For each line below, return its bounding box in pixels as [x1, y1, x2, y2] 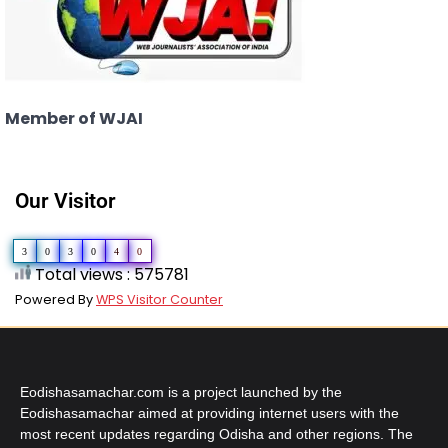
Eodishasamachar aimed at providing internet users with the [20, 404, 399, 421]
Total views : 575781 [31, 262, 189, 286]
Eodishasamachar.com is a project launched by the [20, 383, 342, 400]
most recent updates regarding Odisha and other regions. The [20, 425, 413, 442]
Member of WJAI [5, 107, 143, 131]
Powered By [15, 290, 96, 308]
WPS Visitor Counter [96, 290, 223, 308]
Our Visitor [15, 188, 116, 213]
